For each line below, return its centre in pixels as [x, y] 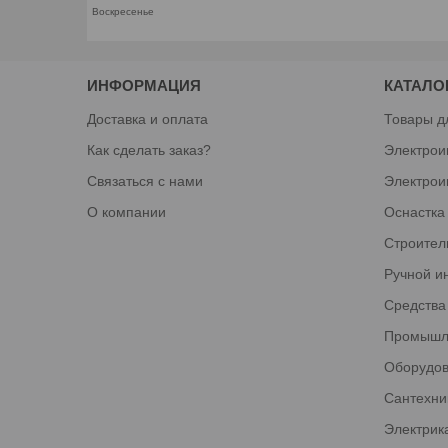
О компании [127, 211]
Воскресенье [123, 11]
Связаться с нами [145, 180]
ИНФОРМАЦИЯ [144, 85]
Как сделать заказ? [149, 149]
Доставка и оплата [148, 118]
